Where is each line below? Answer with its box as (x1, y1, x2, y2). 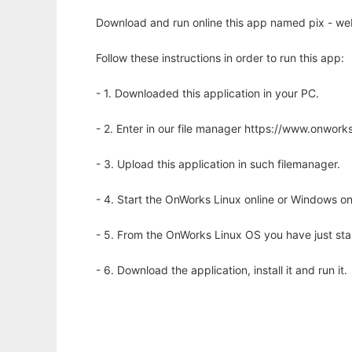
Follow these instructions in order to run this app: (96, 51, 344, 65)
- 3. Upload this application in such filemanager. (96, 157, 340, 171)
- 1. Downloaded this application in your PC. (96, 86, 319, 101)
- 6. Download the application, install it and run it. (96, 263, 347, 277)
